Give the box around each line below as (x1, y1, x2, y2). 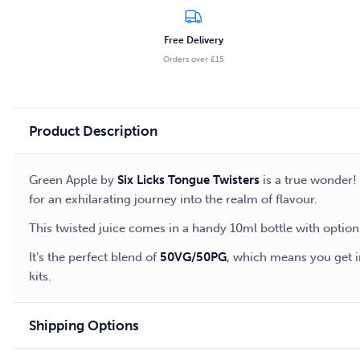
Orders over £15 (163, 55, 225, 65)
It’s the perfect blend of (29, 250, 160, 265)
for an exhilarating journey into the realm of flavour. (29, 192, 317, 207)
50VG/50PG (160, 250, 227, 265)
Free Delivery (164, 35, 224, 47)
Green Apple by (29, 173, 117, 188)
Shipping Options (29, 317, 139, 334)
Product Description (29, 123, 157, 140)
